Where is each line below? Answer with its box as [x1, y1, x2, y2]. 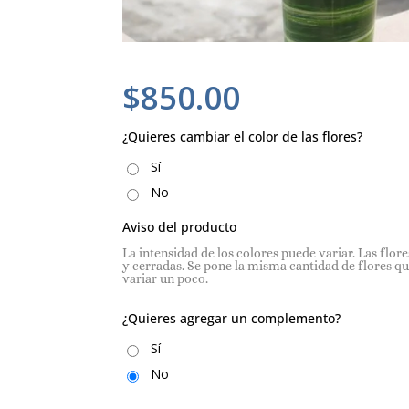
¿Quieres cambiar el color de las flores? [122, 128, 363, 146]
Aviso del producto [122, 218, 237, 236]
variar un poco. [122, 271, 209, 287]
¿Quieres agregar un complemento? [122, 309, 341, 328]
